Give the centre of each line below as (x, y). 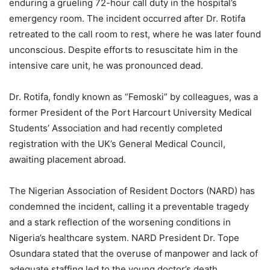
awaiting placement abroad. (67, 159)
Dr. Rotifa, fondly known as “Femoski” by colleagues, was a (133, 97)
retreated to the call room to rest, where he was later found (135, 34)
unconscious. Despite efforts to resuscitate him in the (124, 50)
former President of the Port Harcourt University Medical (130, 112)
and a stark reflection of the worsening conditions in (120, 222)
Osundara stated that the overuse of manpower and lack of (133, 253)
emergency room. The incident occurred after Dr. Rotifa (127, 18)
